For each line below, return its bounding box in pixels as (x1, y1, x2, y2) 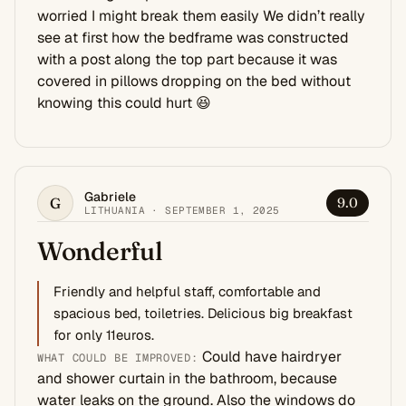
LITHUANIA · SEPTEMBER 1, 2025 (84, 203, 280, 217)
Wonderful (37, 235, 163, 266)
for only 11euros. (53, 325, 154, 343)
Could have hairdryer (198, 346, 342, 366)
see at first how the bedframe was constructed (37, 27, 349, 47)
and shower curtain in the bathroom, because (37, 368, 337, 388)
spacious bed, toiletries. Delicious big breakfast (53, 304, 353, 322)
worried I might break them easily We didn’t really (37, 5, 365, 25)
